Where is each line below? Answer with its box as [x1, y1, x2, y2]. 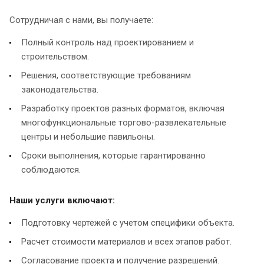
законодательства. [21, 84, 98, 95]
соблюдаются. [21, 164, 81, 175]
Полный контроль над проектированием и [21, 37, 194, 48]
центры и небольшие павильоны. [21, 131, 155, 142]
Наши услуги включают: [9, 194, 115, 206]
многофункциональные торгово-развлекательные [21, 117, 226, 128]
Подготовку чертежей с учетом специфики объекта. [21, 217, 235, 228]
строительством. [21, 51, 89, 62]
